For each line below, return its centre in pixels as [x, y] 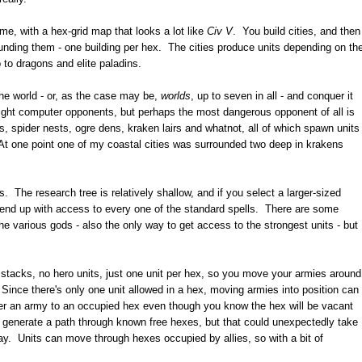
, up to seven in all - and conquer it [271, 96]
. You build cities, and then [296, 31]
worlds [175, 96]
